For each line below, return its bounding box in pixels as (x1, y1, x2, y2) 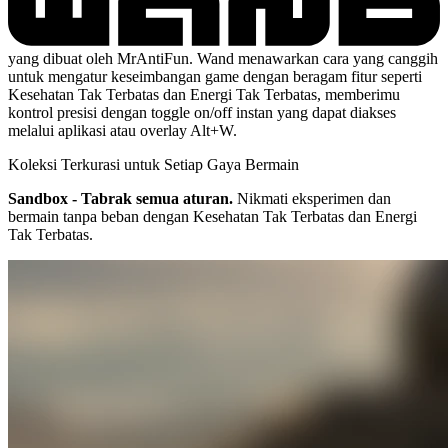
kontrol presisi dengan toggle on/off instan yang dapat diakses (8, 103, 396, 121)
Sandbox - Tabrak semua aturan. (8, 189, 233, 207)
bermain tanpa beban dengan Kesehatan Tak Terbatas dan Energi (8, 207, 417, 225)
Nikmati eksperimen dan (233, 189, 391, 207)
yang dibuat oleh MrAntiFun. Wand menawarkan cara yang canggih (8, 49, 438, 67)
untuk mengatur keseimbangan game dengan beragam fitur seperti (8, 67, 422, 85)
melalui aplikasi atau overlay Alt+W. (8, 121, 237, 139)
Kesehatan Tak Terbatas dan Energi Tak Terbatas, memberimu (8, 85, 400, 103)
